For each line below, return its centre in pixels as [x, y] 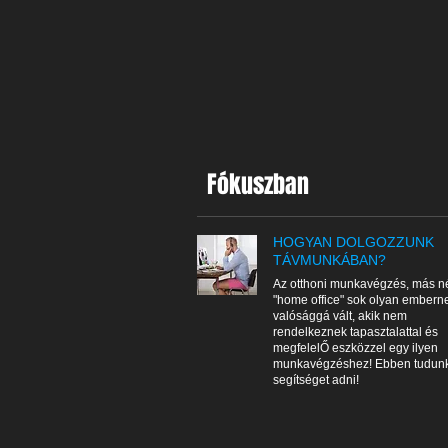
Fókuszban [258, 184]
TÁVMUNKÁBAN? [329, 260]
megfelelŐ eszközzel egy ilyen [355, 348]
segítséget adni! [316, 380]
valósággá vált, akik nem [340, 316]
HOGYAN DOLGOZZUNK [353, 242]
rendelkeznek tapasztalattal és [355, 332]
